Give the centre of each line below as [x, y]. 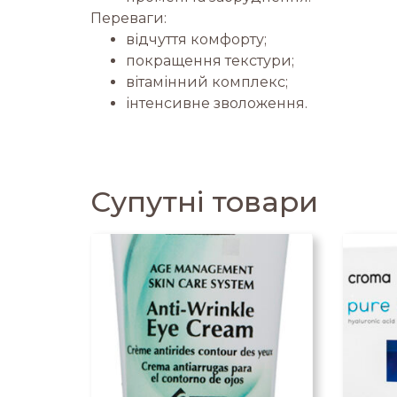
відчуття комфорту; [196, 39]
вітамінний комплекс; [207, 82]
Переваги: [128, 18]
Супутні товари [204, 201]
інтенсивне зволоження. [217, 103]
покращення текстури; [210, 60]
